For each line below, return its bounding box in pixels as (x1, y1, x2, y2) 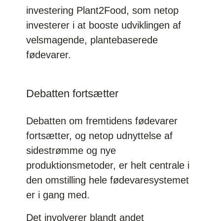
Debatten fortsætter (26, 87, 119, 100)
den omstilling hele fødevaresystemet (26, 174, 189, 185)
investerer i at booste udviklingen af (26, 19, 182, 31)
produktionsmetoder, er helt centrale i (26, 159, 190, 171)
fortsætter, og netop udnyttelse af (26, 130, 173, 141)
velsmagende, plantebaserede (26, 34, 158, 45)
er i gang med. (26, 189, 96, 200)
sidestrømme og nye (26, 145, 116, 156)
